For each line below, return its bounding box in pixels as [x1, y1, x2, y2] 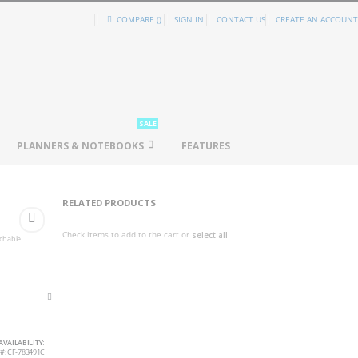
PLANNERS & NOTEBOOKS [17, 139, 144, 153]
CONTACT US [217, 14, 265, 25]
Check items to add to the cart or [62, 228, 193, 240]
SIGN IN [174, 14, 204, 25]
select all [192, 229, 229, 241]
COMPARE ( [114, 14, 159, 25]
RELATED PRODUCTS [62, 197, 157, 209]
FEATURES [181, 139, 230, 153]
